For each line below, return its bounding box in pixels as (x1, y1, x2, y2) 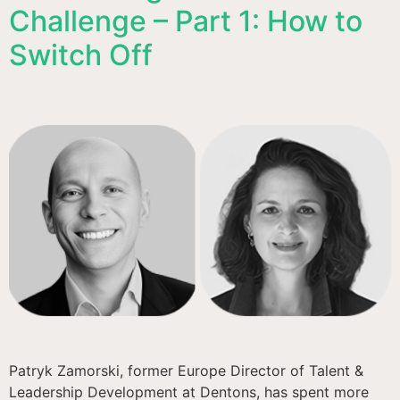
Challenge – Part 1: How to (9, 4, 362, 39)
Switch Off (9, 37, 153, 73)
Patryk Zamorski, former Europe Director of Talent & (9, 362, 363, 380)
